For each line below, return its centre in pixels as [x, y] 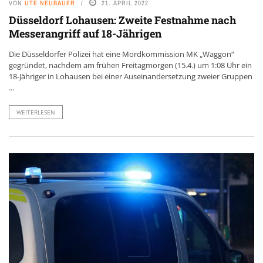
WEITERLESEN [36, 112]
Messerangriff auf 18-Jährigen [85, 33]
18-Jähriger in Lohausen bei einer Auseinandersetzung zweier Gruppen [131, 76]
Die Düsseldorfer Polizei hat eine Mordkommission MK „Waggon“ [122, 54]
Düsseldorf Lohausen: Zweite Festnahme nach [122, 20]
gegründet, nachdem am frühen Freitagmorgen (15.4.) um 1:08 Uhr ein [130, 65]
